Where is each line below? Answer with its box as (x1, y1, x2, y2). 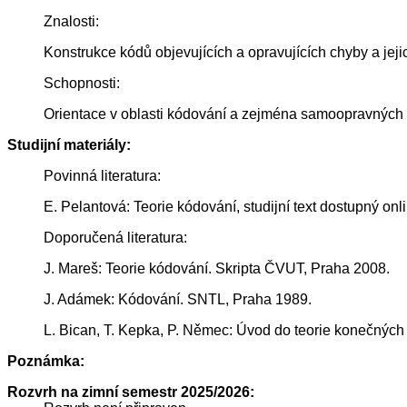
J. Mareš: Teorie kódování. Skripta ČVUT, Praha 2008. (44, 261, 390, 277)
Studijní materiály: (7, 137, 131, 154)
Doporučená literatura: (44, 230, 187, 246)
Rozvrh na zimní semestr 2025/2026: (7, 384, 254, 401)
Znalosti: (44, 14, 99, 30)
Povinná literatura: (44, 168, 161, 184)
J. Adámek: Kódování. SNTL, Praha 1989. (44, 292, 312, 308)
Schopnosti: (44, 75, 120, 92)
